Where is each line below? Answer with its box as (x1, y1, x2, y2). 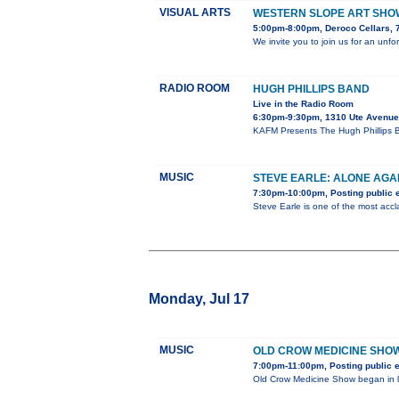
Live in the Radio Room (253, 99, 354, 110)
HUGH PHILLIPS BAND (253, 83, 370, 96)
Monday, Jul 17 (149, 291, 249, 307)
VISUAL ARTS (159, 6, 231, 20)
